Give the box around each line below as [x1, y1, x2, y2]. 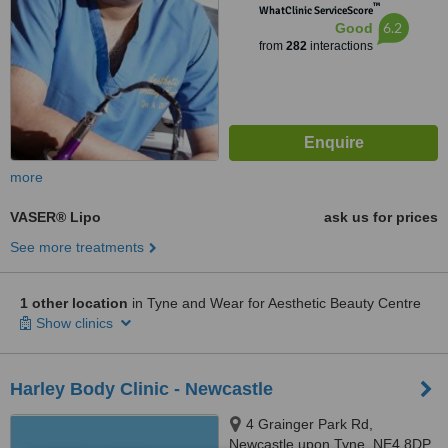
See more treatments [10, 239, 144, 255]
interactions [306, 39, 373, 53]
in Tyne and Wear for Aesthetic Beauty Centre [128, 295, 421, 311]
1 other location [20, 295, 128, 311]
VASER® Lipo [10, 209, 101, 225]
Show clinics [36, 315, 117, 331]
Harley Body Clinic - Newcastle [10, 379, 273, 399]
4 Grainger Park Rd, [246, 416, 373, 432]
